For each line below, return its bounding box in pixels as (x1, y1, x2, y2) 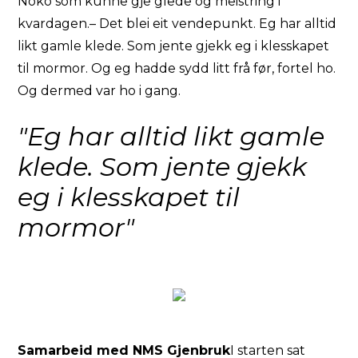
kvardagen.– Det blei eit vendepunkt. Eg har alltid (18, 16, 337, 31)
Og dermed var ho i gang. (18, 83, 181, 98)
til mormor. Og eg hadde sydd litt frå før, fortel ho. (18, 61, 336, 76)
